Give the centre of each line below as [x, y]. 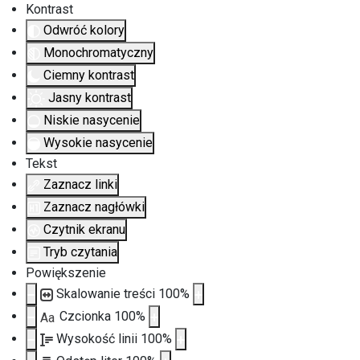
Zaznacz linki [80, 184]
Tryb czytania [80, 252]
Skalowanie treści [107, 294]
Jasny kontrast [90, 98]
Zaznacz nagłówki [94, 207]
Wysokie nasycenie [98, 143]
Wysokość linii [98, 339]
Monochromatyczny [98, 53]
